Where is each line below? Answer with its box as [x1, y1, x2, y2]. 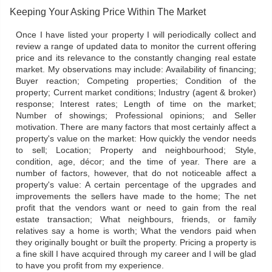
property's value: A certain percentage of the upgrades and [16, 180, 256, 189]
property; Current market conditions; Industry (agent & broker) [16, 88, 256, 97]
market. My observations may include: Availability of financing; [16, 65, 256, 74]
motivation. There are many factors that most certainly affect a [16, 123, 256, 132]
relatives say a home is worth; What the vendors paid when [16, 226, 256, 236]
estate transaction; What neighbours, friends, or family [16, 215, 256, 224]
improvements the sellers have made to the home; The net [16, 192, 256, 201]
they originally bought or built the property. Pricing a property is [16, 238, 256, 247]
